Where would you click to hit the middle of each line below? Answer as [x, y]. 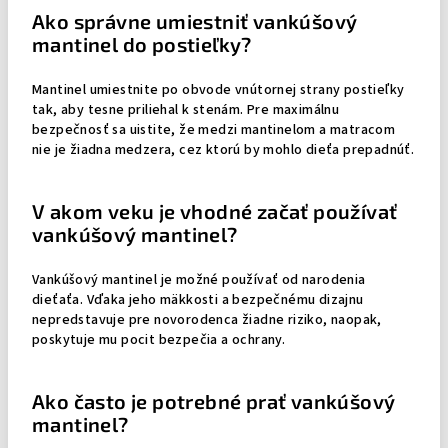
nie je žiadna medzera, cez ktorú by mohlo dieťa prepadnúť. [223, 150]
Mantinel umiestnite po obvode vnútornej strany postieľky [218, 90]
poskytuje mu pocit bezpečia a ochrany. [159, 340]
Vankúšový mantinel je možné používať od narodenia [199, 280]
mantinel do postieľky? [142, 44]
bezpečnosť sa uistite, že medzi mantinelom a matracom [214, 130]
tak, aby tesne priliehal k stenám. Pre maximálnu [186, 110]
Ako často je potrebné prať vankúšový [214, 401]
